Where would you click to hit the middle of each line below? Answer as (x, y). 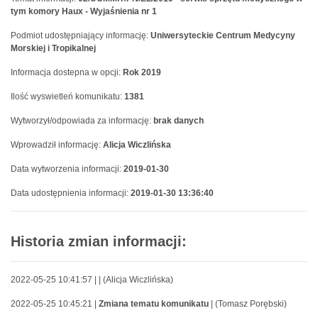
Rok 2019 (142, 72)
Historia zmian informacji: (99, 241)
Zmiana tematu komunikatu (154, 304)
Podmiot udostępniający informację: (81, 35)
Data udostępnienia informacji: (71, 193)
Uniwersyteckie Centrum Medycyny (223, 35)
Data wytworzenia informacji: (67, 169)
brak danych (179, 121)
